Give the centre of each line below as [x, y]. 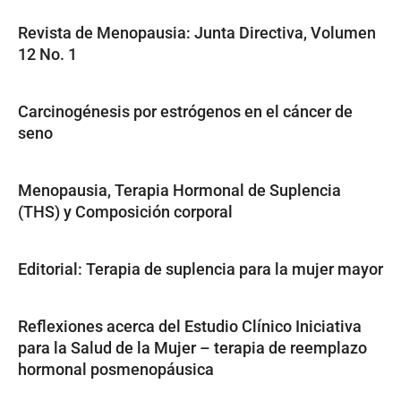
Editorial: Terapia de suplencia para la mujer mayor [200, 269]
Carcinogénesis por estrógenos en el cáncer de [185, 111]
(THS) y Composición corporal [125, 212]
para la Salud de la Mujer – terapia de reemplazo [192, 348]
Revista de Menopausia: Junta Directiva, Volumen [197, 33]
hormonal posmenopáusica [116, 369]
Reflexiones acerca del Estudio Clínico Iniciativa [190, 326]
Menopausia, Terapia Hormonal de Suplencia [179, 190]
